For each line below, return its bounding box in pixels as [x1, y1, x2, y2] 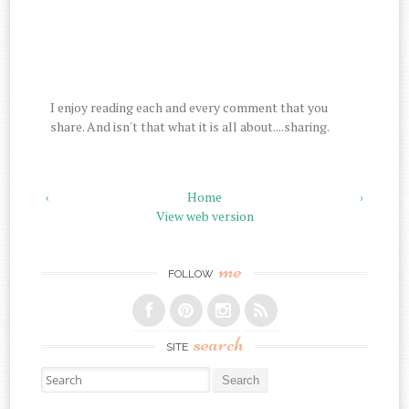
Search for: [41, 366, 100, 383]
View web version [155, 206, 254, 225]
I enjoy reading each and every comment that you [50, 98, 329, 116]
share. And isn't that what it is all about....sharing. [50, 117, 330, 135]
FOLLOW [167, 267, 216, 280]
